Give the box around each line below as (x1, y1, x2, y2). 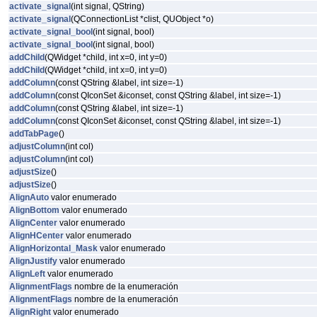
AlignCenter (9, 218, 57, 228)
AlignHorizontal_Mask (9, 243, 98, 253)
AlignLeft (9, 269, 45, 279)
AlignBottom (9, 205, 59, 215)
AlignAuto (9, 192, 49, 202)
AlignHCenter (9, 231, 64, 241)
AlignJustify (9, 256, 57, 266)
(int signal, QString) (71, 1, 144, 11)
